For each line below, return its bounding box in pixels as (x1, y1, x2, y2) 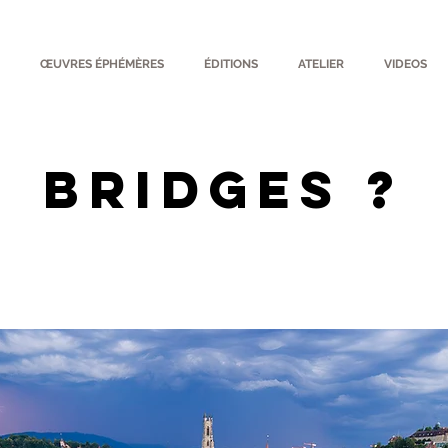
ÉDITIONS (203, 57, 258, 71)
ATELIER (297, 57, 344, 71)
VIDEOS (383, 57, 427, 71)
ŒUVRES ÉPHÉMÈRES (39, 57, 164, 71)
